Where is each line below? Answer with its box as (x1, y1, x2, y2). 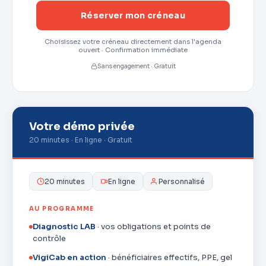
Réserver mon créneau (81, 10, 185, 21)
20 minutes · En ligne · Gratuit (29, 135, 132, 144)
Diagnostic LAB (33, 221, 96, 232)
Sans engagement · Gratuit (97, 62, 176, 70)
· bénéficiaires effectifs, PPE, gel (106, 252, 232, 262)
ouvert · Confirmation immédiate (78, 46, 188, 54)
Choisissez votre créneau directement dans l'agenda (45, 37, 221, 46)
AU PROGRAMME (29, 205, 94, 213)
